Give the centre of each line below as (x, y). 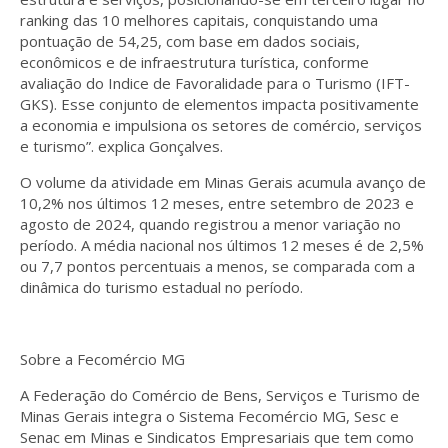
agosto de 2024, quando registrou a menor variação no (210, 223)
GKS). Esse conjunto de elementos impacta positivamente (219, 103)
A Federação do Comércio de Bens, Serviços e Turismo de (220, 394)
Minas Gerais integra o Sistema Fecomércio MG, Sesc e (209, 415)
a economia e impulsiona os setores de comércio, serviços (221, 124)
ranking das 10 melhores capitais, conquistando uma (199, 19)
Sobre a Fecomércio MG (102, 358)
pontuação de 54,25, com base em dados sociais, (190, 40)
